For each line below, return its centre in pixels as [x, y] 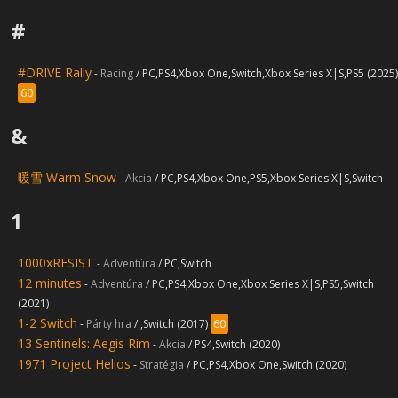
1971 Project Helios [74, 364]
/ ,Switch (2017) [172, 324]
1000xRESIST [57, 263]
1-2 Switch [48, 323]
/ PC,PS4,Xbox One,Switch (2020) [267, 365]
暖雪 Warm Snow [67, 177]
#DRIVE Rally [55, 72]
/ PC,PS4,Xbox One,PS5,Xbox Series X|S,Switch [269, 178]
